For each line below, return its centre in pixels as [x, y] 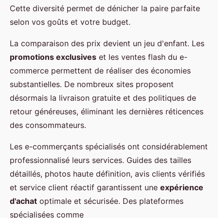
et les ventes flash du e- [142, 57]
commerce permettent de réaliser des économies [100, 71]
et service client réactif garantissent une [85, 187]
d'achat [23, 201]
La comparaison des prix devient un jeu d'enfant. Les [107, 43]
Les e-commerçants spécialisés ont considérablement [109, 146]
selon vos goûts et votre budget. [70, 22]
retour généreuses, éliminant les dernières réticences [107, 111]
